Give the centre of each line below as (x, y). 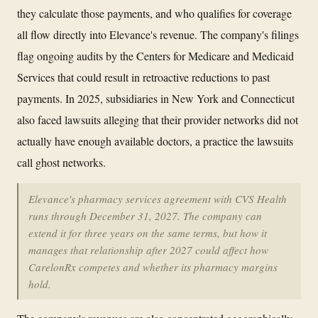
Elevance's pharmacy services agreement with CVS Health (158, 198)
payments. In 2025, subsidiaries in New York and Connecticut (156, 98)
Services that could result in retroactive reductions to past (143, 77)
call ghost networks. (61, 162)
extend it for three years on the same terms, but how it (148, 232)
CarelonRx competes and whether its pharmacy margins (153, 267)
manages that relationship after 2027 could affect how (148, 250)
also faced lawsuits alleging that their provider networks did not (158, 119)
